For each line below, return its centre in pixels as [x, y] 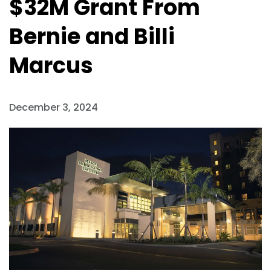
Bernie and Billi [92, 37]
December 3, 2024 [54, 107]
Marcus [51, 66]
